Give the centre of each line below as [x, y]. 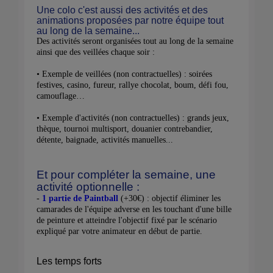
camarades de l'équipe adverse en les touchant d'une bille [134, 209]
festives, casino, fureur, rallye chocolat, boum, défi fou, [133, 85]
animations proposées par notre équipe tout [130, 20]
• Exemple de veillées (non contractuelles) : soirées [124, 74]
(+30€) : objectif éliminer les [171, 198]
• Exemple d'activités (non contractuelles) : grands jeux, [133, 118]
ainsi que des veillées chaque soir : [96, 52]
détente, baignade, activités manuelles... [105, 140]
